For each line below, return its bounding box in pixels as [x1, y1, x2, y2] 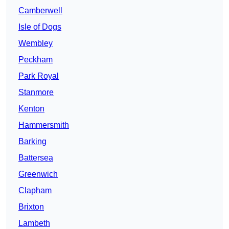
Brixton [18, 202, 44, 212]
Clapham [18, 186, 52, 195]
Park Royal [18, 72, 59, 81]
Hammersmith [18, 121, 69, 130]
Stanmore [18, 88, 54, 97]
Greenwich [18, 170, 58, 179]
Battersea [18, 153, 53, 163]
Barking [18, 137, 47, 146]
